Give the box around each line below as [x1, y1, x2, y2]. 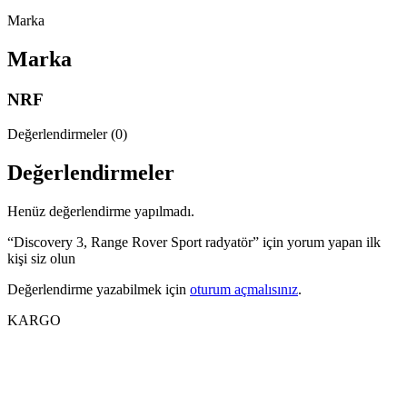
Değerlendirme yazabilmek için [7, 282, 190, 298]
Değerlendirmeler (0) [7, 126, 127, 143]
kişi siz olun [7, 251, 75, 267]
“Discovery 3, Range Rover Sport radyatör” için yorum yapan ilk [7, 234, 381, 251]
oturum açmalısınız [190, 282, 298, 298]
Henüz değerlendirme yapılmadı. [7, 203, 194, 220]
